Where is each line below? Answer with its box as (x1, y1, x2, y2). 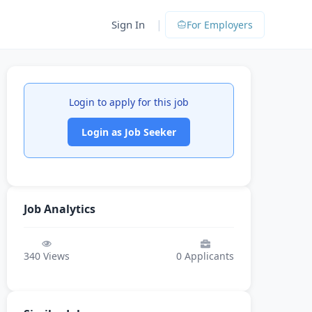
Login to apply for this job (69, 95, 189, 109)
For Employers (187, 17, 253, 31)
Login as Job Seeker (81, 125, 176, 139)
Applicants (182, 249, 234, 263)
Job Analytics (24, 201, 95, 217)
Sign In (111, 17, 145, 31)
